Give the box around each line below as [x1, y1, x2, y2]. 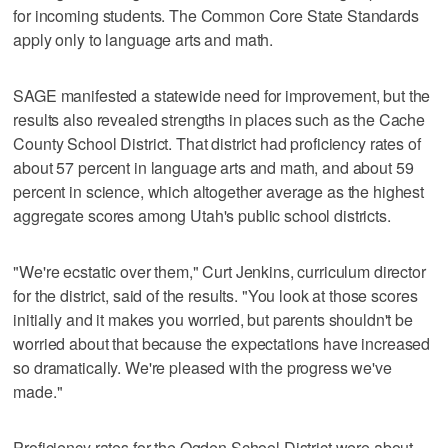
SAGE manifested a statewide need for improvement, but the [13, 83, 431, 107]
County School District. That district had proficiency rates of [13, 131, 421, 155]
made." [13, 379, 63, 403]
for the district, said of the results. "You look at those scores [13, 283, 418, 307]
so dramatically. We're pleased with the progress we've [13, 355, 392, 379]
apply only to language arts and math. [13, 27, 274, 51]
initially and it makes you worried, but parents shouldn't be [13, 307, 413, 331]
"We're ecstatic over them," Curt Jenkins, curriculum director [13, 259, 426, 283]
